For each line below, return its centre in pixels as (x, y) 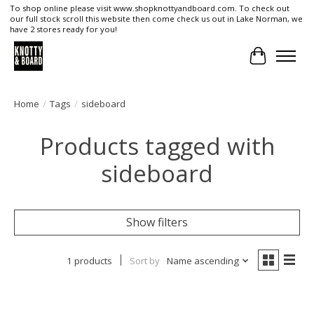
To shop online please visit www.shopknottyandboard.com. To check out (149, 8)
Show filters (157, 222)
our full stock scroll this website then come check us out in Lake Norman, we (156, 19)
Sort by (144, 260)
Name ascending (203, 260)
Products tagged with (157, 146)
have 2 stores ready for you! (63, 29)
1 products (89, 260)
